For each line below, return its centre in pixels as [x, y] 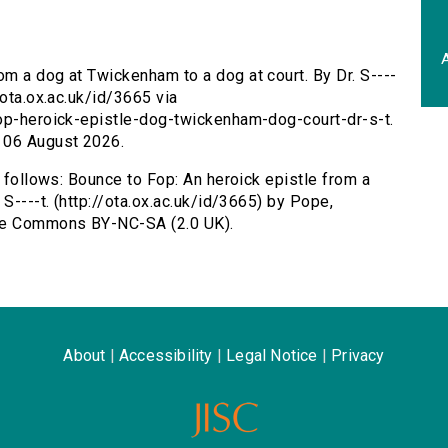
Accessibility [165, 356]
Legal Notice [272, 356]
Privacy [358, 356]
